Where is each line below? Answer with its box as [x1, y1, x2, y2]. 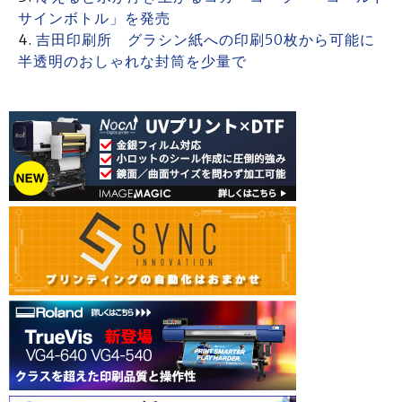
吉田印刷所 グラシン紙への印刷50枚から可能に [36, 31, 390, 48]
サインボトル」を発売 [18, 9, 186, 27]
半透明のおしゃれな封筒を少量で [18, 52, 247, 70]
